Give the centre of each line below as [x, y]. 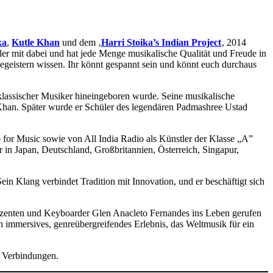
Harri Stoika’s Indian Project [161, 43]
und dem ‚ [80, 43]
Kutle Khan [36, 43]
